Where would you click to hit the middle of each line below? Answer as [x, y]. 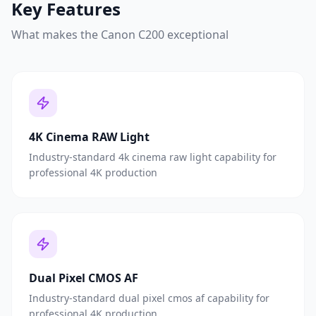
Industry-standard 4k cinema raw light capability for [153, 157]
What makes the [56, 34]
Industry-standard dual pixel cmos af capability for [149, 298]
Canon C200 [133, 34]
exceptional [196, 34]
